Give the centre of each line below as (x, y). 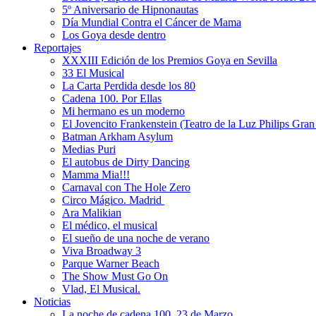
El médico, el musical (110, 226)
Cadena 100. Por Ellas (112, 99)
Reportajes (57, 48)
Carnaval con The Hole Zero (126, 188)
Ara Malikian (92, 213)
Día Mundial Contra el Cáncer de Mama (152, 23)
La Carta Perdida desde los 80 (129, 86)
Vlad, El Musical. (101, 289)
